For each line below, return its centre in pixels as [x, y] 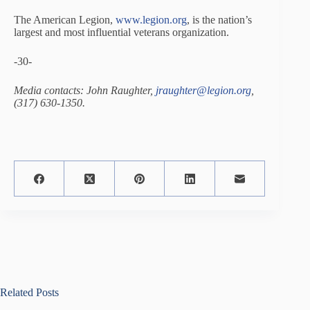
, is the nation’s [219, 20]
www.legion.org [151, 20]
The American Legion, [65, 20]
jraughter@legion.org [203, 90]
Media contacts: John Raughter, [85, 90]
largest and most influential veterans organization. [121, 32]
